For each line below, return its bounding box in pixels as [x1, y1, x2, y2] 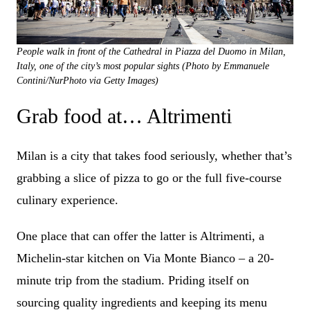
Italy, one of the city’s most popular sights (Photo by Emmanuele [17, 61, 269, 72]
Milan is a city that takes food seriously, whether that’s [17, 149, 292, 163]
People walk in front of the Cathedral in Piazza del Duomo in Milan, [17, 46, 286, 57]
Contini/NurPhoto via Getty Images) [17, 75, 158, 86]
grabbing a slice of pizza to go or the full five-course [17, 171, 282, 185]
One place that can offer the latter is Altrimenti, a [17, 229, 264, 244]
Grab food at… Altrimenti [17, 104, 237, 128]
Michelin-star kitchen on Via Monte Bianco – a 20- [17, 251, 274, 266]
